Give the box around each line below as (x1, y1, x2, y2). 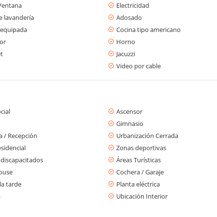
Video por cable (116, 61, 161, 70)
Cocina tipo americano (116, 25, 181, 34)
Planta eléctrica (116, 179, 160, 188)
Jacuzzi (116, 49, 135, 58)
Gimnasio (116, 119, 143, 128)
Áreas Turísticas (116, 155, 161, 164)
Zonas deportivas (116, 143, 166, 152)
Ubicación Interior (116, 191, 168, 201)
